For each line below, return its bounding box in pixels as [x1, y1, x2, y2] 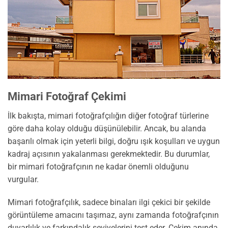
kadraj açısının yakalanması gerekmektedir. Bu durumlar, [8, 149, 210, 159]
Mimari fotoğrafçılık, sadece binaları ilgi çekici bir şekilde [8, 197, 210, 208]
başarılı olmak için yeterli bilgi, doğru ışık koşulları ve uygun [8, 136, 220, 146]
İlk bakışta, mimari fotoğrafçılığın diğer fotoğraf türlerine [8, 110, 209, 121]
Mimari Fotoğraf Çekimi [8, 90, 126, 103]
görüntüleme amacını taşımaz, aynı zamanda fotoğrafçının [8, 210, 219, 220]
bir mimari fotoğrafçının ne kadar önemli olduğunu [8, 161, 189, 172]
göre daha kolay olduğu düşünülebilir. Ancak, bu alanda [8, 123, 206, 133]
